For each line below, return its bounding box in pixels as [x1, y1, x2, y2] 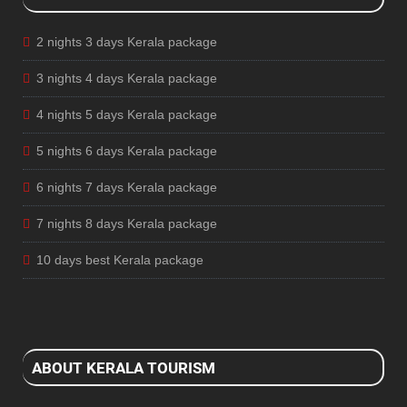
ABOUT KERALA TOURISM [32, 358, 215, 377]
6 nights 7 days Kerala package [36, 180, 217, 195]
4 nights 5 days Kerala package [36, 107, 217, 123]
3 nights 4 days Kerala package [36, 71, 217, 86]
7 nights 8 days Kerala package [36, 216, 217, 232]
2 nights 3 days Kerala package [36, 35, 217, 50]
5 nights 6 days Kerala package [36, 144, 217, 159]
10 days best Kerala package [36, 253, 203, 268]
